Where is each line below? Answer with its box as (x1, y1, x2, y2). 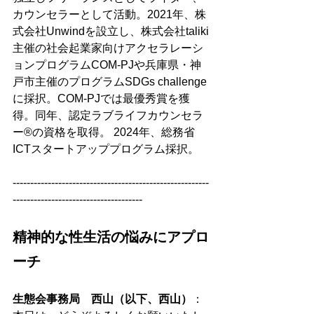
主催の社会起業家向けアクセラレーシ (13, 41, 203, 54)
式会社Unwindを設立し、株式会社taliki (13, 25, 209, 37)
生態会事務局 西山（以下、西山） (13, 292, 192, 305)
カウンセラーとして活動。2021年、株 (13, 8, 206, 20)
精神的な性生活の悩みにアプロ (13, 228, 209, 245)
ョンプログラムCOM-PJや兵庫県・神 (13, 58, 201, 71)
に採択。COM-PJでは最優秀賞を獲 (13, 92, 190, 104)
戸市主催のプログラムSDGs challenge (13, 75, 207, 88)
